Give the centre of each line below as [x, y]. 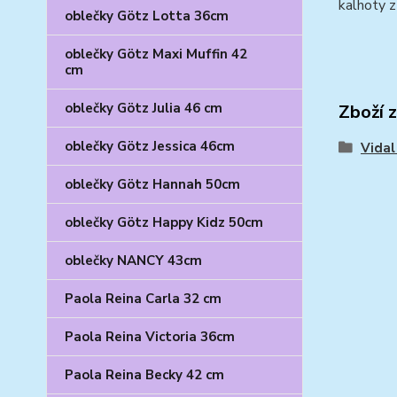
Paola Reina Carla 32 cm [143, 299]
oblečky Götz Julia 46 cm [144, 108]
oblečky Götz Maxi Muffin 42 [156, 54]
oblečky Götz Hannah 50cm [152, 184]
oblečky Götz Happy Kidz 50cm [164, 222]
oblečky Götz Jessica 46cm [150, 146]
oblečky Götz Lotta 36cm [147, 16]
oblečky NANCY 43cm [133, 261]
